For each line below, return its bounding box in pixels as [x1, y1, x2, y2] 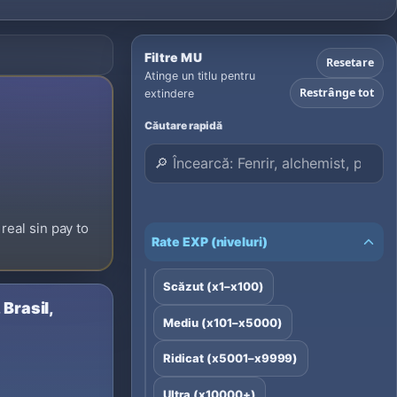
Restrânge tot [300, 85, 374, 101]
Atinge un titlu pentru [144, 69, 255, 83]
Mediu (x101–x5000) [163, 315, 283, 330]
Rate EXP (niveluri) [152, 234, 269, 250]
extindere [144, 87, 194, 101]
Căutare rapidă [144, 119, 223, 133]
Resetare [326, 55, 374, 71]
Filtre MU [144, 50, 202, 66]
